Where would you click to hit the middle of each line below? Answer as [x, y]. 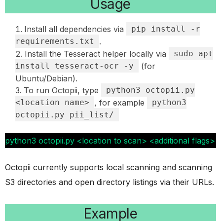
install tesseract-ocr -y [74, 66]
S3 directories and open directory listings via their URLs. [110, 182]
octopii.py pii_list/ [65, 114]
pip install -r [166, 29]
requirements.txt [55, 41]
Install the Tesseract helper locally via [97, 54]
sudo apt [193, 53]
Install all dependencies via [75, 29]
